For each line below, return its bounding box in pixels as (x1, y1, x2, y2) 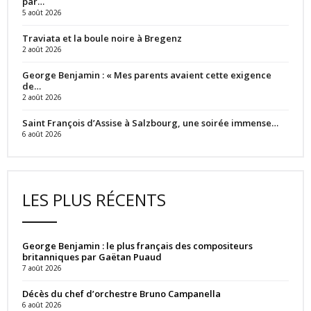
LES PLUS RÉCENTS (22, 187, 166, 211)
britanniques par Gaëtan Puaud (22, 250, 162, 263)
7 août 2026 (22, 262, 62, 273)
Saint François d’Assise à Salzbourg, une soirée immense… (22, 116, 278, 129)
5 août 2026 (22, 7, 62, 17)
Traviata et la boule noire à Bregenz (22, 31, 182, 44)
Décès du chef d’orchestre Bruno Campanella (22, 287, 221, 300)
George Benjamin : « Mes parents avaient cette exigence (22, 68, 271, 81)
